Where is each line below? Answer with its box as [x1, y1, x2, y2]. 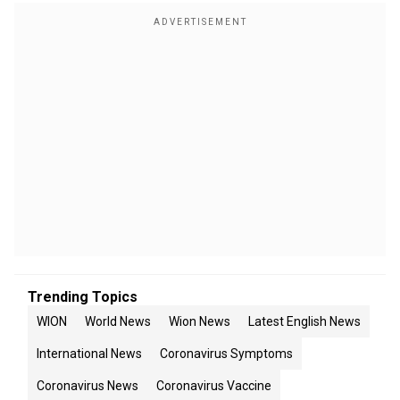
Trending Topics [28, 288, 137, 305]
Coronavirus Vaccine [156, 379, 271, 393]
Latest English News [248, 314, 361, 329]
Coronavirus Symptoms [160, 346, 293, 361]
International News [37, 346, 142, 361]
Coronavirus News [37, 379, 138, 393]
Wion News [169, 314, 230, 329]
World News [85, 314, 151, 329]
